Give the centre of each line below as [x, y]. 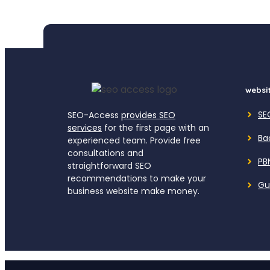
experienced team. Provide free [134, 140]
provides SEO [148, 115]
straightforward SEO [109, 165]
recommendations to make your [137, 178]
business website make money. [133, 191]
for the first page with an [155, 127]
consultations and [105, 153]
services [85, 127]
